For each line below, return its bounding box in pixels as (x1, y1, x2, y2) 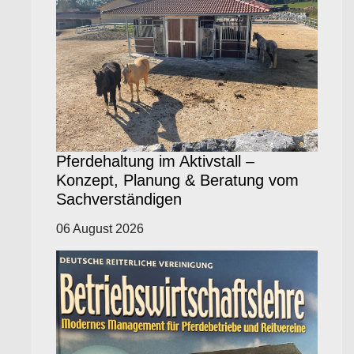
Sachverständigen (56, 190, 182, 208)
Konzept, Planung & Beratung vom (56, 171, 299, 189)
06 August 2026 (56, 221, 144, 235)
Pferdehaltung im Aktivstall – (56, 152, 254, 170)
